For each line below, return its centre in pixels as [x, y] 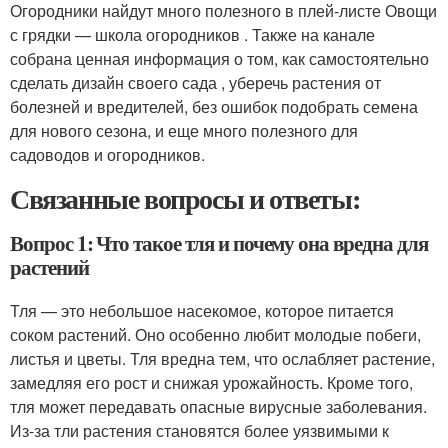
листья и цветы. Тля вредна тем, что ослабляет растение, [222, 359]
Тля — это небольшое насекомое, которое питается [202, 311]
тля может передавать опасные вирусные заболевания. [218, 407]
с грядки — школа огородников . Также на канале [192, 35]
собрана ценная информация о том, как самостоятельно [219, 59]
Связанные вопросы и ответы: [185, 199]
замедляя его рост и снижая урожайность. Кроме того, [211, 383]
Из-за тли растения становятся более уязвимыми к [199, 431]
